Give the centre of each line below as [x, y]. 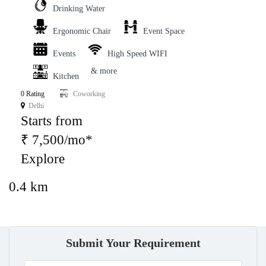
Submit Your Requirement [133, 243]
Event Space [164, 31]
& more [104, 71]
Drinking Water [79, 9]
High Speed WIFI [137, 54]
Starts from [52, 121]
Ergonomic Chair [82, 31]
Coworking [89, 94]
